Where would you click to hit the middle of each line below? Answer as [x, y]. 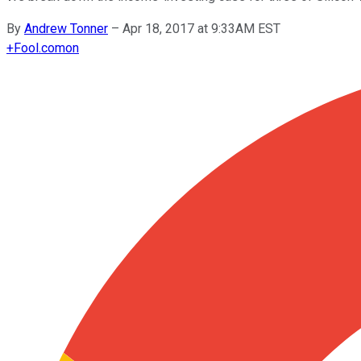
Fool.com [39, 48]
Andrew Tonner [66, 28]
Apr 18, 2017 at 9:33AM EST [201, 28]
